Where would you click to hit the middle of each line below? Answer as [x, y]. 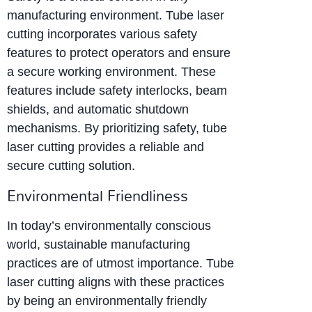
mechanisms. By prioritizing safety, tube [117, 128]
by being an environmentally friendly [107, 301]
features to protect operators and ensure [119, 53]
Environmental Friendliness [97, 195]
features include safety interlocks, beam [117, 91]
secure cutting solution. [71, 166]
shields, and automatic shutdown [98, 110]
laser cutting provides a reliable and [106, 147]
